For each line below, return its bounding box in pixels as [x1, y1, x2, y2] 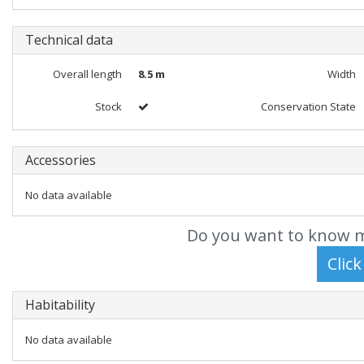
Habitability [25, 296, 95, 314]
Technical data [25, 31, 113, 49]
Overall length [52, 67, 122, 81]
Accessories [25, 151, 96, 169]
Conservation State [260, 99, 356, 114]
